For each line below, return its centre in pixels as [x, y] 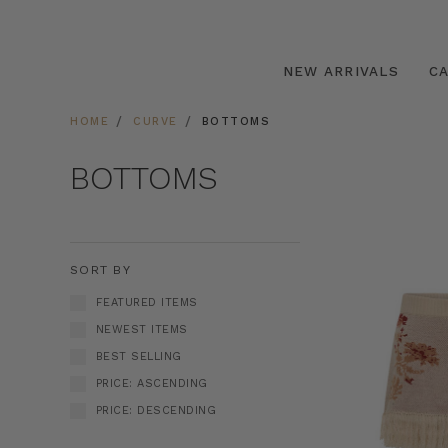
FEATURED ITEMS [146, 302]
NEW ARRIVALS [340, 70]
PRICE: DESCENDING [156, 410]
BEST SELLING [138, 356]
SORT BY [100, 269]
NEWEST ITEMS [141, 329]
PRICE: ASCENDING [151, 383]
